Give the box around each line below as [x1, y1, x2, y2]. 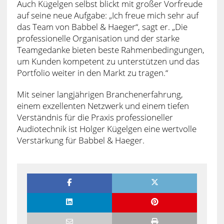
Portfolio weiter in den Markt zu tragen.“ [16, 66, 168, 78]
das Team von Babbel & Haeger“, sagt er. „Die [16, 20, 187, 32]
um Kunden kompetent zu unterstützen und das [16, 55, 199, 67]
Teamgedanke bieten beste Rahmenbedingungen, [16, 43, 204, 55]
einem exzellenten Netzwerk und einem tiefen [16, 99, 189, 111]
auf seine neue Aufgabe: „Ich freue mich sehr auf [16, 9, 198, 21]
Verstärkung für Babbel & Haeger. [16, 134, 144, 146]
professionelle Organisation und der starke [16, 32, 179, 44]
